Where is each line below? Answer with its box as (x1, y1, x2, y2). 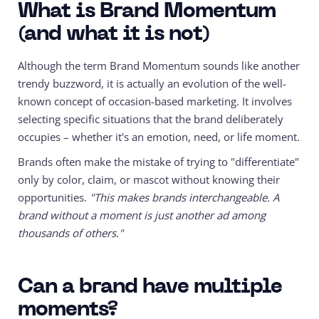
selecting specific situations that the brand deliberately (18, 112, 283, 127)
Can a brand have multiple (18, 278, 282, 298)
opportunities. (18, 190, 87, 205)
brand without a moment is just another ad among (18, 208, 266, 223)
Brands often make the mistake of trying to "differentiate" (18, 155, 299, 169)
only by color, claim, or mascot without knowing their (18, 172, 280, 187)
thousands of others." (18, 226, 123, 241)
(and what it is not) (18, 25, 210, 45)
